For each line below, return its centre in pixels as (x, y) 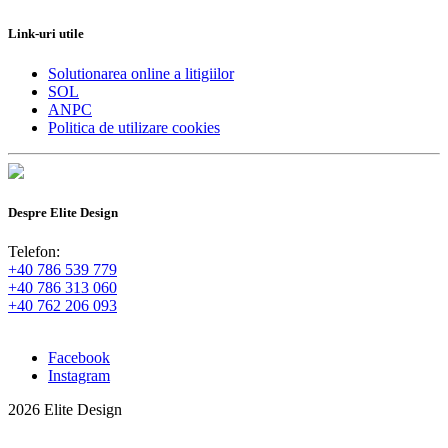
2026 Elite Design (65, 409)
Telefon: (34, 251)
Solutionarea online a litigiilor (141, 73)
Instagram (79, 375)
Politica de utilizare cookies (134, 127)
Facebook (79, 357)
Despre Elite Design (63, 212)
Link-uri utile (46, 34)
